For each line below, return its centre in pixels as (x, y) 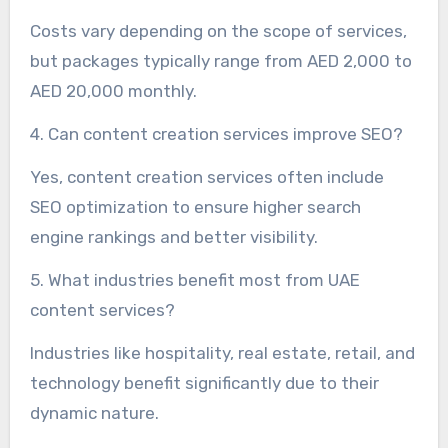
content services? (102, 310)
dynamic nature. (94, 413)
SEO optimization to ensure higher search (195, 207)
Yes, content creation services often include (206, 177)
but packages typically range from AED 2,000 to (220, 61)
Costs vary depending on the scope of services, (218, 31)
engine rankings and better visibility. (173, 237)
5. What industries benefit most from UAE (194, 280)
